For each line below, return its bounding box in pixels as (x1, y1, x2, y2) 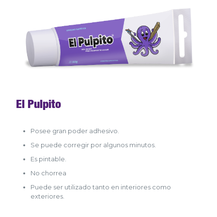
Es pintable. (31, 155, 66, 163)
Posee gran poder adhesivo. (31, 126, 119, 135)
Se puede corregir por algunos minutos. (31, 140, 156, 149)
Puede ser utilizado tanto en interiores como (31, 183, 171, 191)
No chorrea (31, 169, 66, 177)
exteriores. (31, 192, 64, 200)
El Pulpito (16, 96, 61, 111)
